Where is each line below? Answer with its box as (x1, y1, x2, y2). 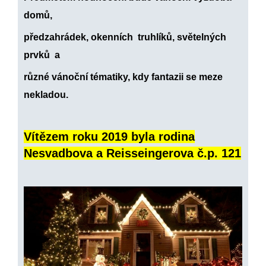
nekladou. (24, 90, 68, 100)
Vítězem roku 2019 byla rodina (24, 130, 195, 143)
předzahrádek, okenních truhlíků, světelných (24, 32, 226, 42)
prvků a (24, 50, 62, 60)
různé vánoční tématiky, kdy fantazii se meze (24, 72, 223, 82)
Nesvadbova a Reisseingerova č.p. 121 (24, 147, 241, 160)
